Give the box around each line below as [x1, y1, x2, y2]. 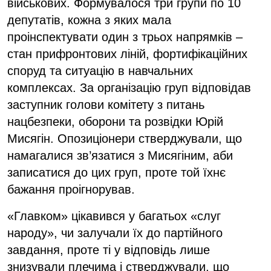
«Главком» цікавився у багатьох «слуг [7, 209, 221, 223]
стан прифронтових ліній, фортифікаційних [7, 47, 247, 60]
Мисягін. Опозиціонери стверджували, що [7, 131, 242, 145]
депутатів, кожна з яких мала [7, 13, 171, 27]
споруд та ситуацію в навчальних [7, 64, 193, 77]
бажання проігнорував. [7, 182, 135, 196]
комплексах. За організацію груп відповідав [7, 80, 251, 94]
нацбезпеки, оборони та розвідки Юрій [7, 114, 223, 128]
